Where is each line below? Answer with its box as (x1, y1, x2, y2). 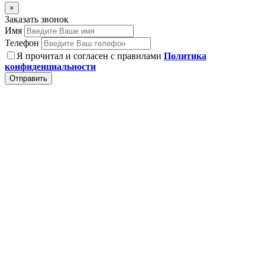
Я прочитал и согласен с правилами (17, 51, 164, 62)
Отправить (9, 74, 47, 83)
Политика (164, 51, 206, 62)
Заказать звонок (5, 14, 69, 25)
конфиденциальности (5, 62, 96, 72)
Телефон (5, 38, 39, 49)
